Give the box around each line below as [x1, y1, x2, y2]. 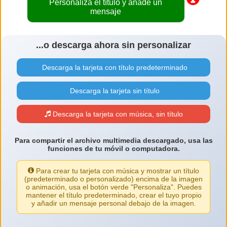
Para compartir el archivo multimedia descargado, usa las [14, 136, 213, 145]
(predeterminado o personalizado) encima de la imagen [24, 175, 203, 183]
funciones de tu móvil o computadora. [47, 144, 180, 153]
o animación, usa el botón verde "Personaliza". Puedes [25, 183, 202, 192]
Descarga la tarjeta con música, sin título [50, 110, 183, 119]
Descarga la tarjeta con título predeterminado [40, 63, 187, 72]
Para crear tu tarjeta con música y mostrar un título [34, 167, 199, 175]
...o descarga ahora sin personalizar [36, 40, 191, 51]
